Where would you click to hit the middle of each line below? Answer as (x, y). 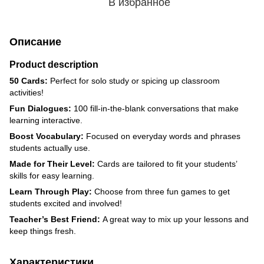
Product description (54, 64)
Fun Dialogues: (40, 108)
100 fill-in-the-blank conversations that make (155, 108)
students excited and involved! (66, 203)
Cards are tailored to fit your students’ (166, 164)
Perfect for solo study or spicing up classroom (134, 80)
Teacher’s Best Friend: (55, 219)
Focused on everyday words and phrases (162, 136)
